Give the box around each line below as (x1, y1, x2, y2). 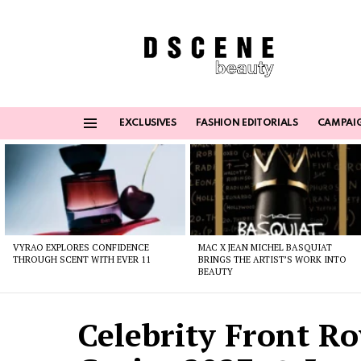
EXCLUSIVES (119, 118, 176, 129)
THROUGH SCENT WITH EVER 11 (13, 253, 151, 265)
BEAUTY (198, 265, 234, 277)
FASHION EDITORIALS (195, 118, 298, 129)
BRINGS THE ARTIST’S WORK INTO (198, 253, 347, 265)
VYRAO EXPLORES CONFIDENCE (13, 241, 149, 253)
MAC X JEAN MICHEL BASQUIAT (198, 241, 333, 253)
